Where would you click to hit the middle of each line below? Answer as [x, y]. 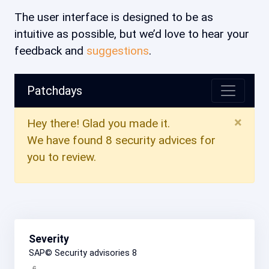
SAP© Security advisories [80, 253]
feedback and [50, 51]
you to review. [62, 157]
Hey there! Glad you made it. [98, 123]
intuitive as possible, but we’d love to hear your [132, 34]
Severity [49, 239]
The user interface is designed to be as [114, 17]
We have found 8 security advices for [121, 140]
